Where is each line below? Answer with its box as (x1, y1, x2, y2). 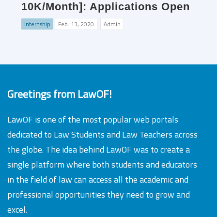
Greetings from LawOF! (7, 86, 111, 102)
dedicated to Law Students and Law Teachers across (7, 128, 198, 141)
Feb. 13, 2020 (58, 19, 94, 29)
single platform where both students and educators (7, 158, 197, 171)
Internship (24, 19, 50, 29)
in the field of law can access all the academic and (7, 173, 188, 186)
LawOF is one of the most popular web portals (7, 113, 178, 126)
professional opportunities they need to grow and (7, 188, 190, 201)
